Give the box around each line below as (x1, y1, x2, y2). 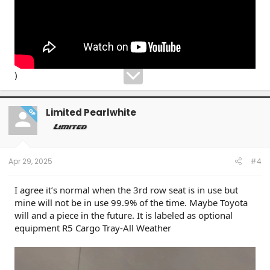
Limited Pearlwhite (46, 105, 136, 119)
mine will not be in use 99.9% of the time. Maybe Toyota (14, 196, 248, 209)
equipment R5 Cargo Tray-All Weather (14, 222, 171, 234)
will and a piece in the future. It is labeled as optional (14, 209, 233, 222)
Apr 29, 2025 (8, 156, 52, 167)
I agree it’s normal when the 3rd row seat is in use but (14, 184, 238, 196)
